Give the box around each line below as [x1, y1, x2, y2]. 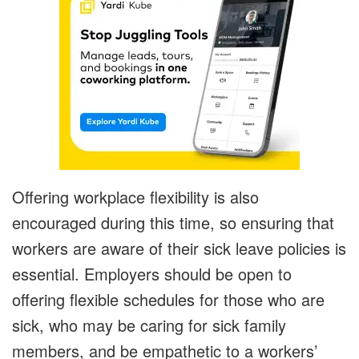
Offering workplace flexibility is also [12, 185, 259, 209]
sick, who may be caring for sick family [12, 313, 286, 337]
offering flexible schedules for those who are [12, 288, 325, 312]
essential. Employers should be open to [12, 262, 292, 286]
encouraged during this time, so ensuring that [12, 211, 334, 235]
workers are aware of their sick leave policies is [12, 236, 346, 260]
